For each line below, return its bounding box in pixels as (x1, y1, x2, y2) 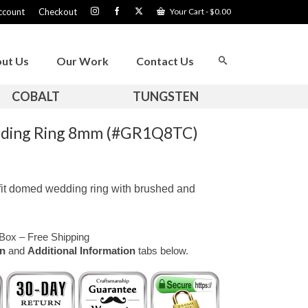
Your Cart (168, 6, 206, 16)
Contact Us (136, 54, 194, 67)
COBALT (12, 89, 60, 104)
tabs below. (135, 245, 188, 257)
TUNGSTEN (132, 89, 199, 104)
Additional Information (27, 245, 135, 257)
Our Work (56, 54, 109, 67)
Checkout (38, 6, 77, 17)
